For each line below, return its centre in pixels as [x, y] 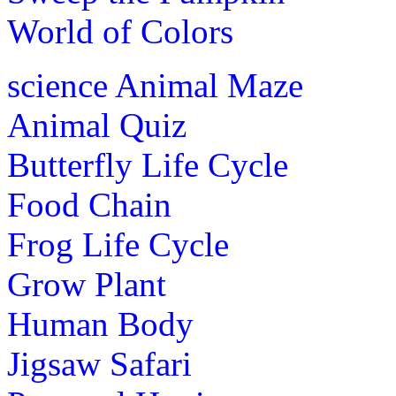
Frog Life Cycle [118, 244]
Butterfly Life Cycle [148, 164]
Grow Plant [87, 284]
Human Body [100, 324]
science [57, 85]
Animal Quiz [97, 125]
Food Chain [89, 204]
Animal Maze [209, 85]
